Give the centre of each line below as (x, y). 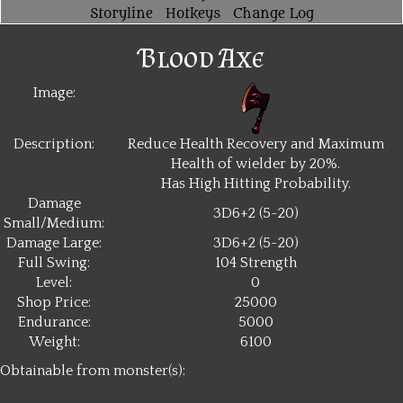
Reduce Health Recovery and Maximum (255, 144)
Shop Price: (54, 303)
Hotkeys (193, 14)
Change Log (273, 14)
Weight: (54, 342)
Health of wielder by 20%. (255, 164)
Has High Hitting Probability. (255, 184)
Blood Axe (201, 58)
